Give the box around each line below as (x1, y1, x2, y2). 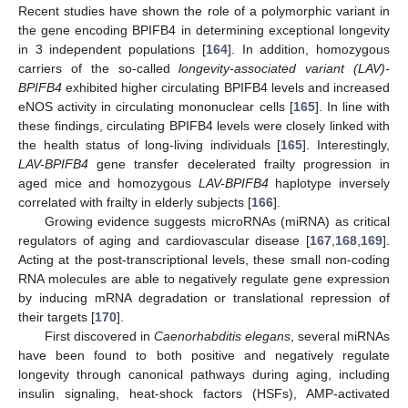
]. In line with (314, 98, 391, 114)
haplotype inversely (268, 175, 391, 190)
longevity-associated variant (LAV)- (178, 60, 391, 76)
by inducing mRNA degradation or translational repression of (18, 290, 390, 305)
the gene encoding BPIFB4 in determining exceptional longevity (18, 22, 390, 37)
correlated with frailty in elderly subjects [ (18, 194, 251, 209)
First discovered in (44, 328, 154, 343)
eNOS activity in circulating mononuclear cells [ (18, 98, 293, 114)
